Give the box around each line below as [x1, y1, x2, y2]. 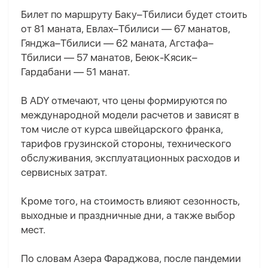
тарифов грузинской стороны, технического [21, 138, 232, 150]
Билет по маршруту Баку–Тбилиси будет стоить [21, 8, 247, 21]
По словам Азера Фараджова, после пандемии [21, 252, 241, 265]
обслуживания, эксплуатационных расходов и [21, 152, 240, 165]
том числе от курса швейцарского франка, [21, 123, 223, 136]
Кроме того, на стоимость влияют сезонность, [21, 195, 240, 208]
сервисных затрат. [21, 166, 107, 179]
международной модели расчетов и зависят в [21, 109, 239, 121]
